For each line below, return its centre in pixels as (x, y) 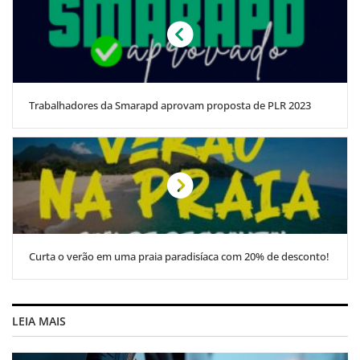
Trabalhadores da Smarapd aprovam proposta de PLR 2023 (170, 105)
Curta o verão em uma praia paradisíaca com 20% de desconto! (179, 256)
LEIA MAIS (39, 321)
